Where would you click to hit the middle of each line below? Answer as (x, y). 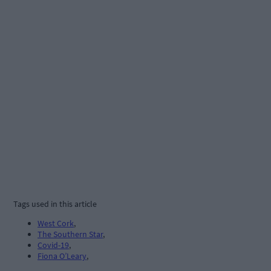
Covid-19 (53, 245)
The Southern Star (70, 234)
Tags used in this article (55, 204)
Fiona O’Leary (62, 256)
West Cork (56, 224)
